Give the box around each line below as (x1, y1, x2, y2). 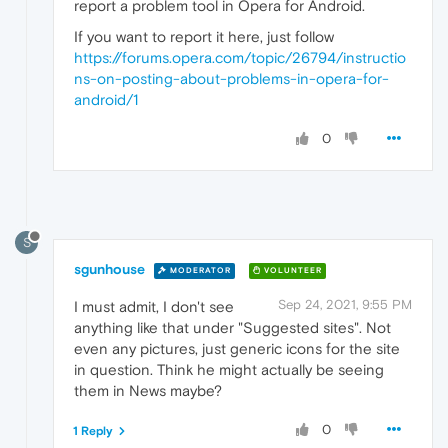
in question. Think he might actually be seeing (74, 361, 384, 379)
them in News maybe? (74, 382, 222, 400)
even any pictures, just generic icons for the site (74, 340, 400, 358)
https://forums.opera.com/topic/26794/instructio (74, 48, 406, 66)
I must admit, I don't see (74, 298, 234, 316)
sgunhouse (74, 261, 145, 278)
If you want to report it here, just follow (74, 27, 334, 45)
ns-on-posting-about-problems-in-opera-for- (74, 69, 389, 87)
